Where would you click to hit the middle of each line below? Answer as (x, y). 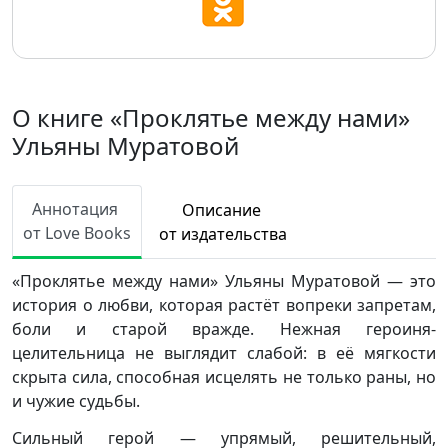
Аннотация (77, 209)
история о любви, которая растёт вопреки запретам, (224, 305)
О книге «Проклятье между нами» (211, 117)
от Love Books (77, 233)
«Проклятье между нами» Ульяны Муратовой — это (224, 281)
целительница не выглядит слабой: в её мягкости (224, 353)
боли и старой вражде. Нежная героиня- (224, 329)
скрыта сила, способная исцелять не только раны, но (224, 377)
